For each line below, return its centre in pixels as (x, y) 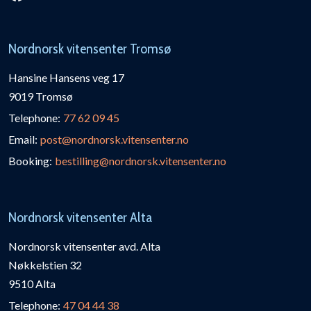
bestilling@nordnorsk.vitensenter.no (141, 161)
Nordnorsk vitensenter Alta (80, 218)
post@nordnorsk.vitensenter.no (115, 140)
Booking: (30, 161)
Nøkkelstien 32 (45, 265)
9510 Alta (32, 284)
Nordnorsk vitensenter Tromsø (90, 49)
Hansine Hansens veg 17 (66, 78)
